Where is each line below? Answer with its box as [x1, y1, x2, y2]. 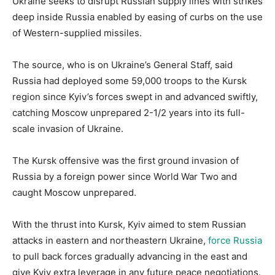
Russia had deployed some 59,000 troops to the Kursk [12, 74, 247, 87]
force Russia [208, 234, 262, 246]
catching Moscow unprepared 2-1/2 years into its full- [12, 106, 245, 118]
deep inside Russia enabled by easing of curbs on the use [12, 10, 263, 23]
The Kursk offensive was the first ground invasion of [12, 154, 239, 166]
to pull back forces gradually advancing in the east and [12, 250, 247, 262]
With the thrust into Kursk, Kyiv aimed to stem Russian [12, 218, 246, 230]
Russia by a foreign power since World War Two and [12, 170, 237, 182]
